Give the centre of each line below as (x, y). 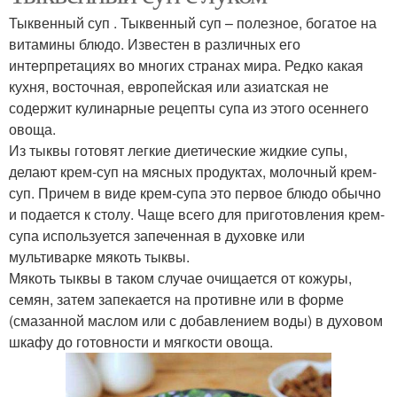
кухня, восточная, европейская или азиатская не (169, 87)
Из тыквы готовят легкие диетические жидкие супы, (178, 151)
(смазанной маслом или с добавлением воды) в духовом (196, 321)
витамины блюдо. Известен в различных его (155, 44)
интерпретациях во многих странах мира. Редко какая (186, 66)
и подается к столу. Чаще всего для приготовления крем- (197, 214)
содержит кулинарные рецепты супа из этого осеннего (189, 108)
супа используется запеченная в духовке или (157, 236)
